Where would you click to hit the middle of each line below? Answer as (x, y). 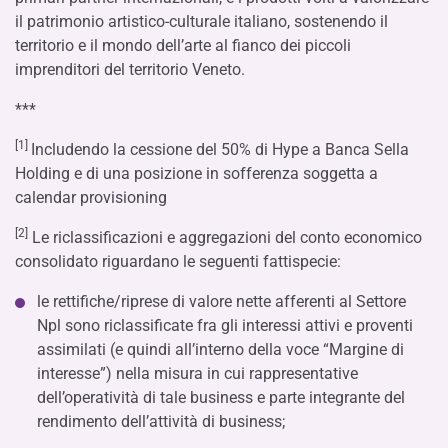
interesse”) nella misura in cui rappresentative (197, 373)
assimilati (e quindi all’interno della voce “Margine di (220, 349)
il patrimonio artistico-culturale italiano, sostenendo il (201, 21)
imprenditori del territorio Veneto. (130, 69)
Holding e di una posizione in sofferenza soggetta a (196, 173)
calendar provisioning (91, 197)
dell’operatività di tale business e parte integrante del (221, 397)
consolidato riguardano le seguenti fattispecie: (178, 261)
